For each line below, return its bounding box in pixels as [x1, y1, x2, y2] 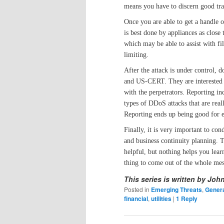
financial [124, 193, 148, 203]
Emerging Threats [151, 184, 202, 194]
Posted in [124, 184, 149, 193]
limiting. [124, 50, 148, 58]
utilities [151, 193, 171, 203]
